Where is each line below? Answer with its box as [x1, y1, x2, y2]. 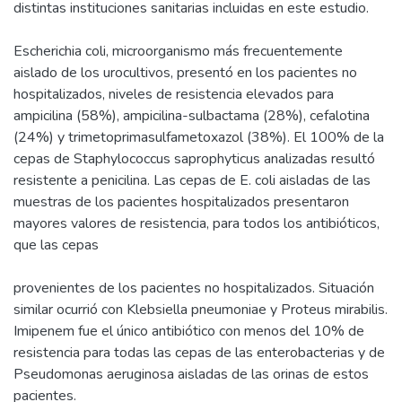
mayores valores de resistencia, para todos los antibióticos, [13, 213, 380, 233]
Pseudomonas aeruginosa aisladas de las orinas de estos [13, 363, 369, 384]
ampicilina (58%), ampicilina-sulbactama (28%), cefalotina [13, 105, 370, 126]
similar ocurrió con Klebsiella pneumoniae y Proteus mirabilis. [13, 299, 388, 319]
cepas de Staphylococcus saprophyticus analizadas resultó [13, 148, 375, 169]
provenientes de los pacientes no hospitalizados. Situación [13, 277, 374, 298]
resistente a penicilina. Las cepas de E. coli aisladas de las [13, 170, 371, 190]
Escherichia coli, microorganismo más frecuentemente [13, 40, 343, 61]
